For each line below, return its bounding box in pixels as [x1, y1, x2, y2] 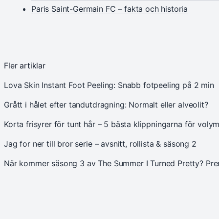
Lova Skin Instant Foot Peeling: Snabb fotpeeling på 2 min [4, 80, 214, 90]
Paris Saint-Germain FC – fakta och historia [31, 4, 188, 14]
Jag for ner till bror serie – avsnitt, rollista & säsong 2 [4, 139, 197, 149]
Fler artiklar [4, 61, 45, 71]
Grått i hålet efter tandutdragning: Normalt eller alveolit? [4, 100, 208, 110]
